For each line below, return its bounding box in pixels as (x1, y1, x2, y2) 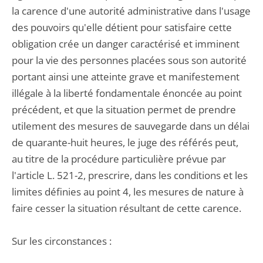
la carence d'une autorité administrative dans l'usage (12, 4, 251, 18)
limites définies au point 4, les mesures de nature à (12, 185, 244, 198)
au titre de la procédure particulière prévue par (12, 152, 226, 166)
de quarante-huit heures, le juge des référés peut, (12, 136, 238, 149)
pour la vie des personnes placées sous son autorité (12, 53, 247, 67)
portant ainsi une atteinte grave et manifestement (12, 70, 240, 83)
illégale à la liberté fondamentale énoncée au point (12, 86, 242, 100)
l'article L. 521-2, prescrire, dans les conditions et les (12, 168, 248, 182)
